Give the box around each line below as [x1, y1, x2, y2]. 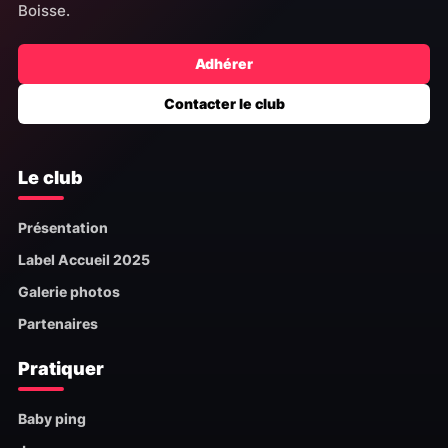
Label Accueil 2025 [17, 251, 150, 269]
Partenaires [17, 315, 98, 333]
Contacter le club [163, 95, 285, 113]
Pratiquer [17, 358, 104, 380]
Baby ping [17, 410, 86, 428]
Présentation [17, 219, 108, 237]
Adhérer [195, 55, 253, 73]
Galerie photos [17, 283, 120, 301]
